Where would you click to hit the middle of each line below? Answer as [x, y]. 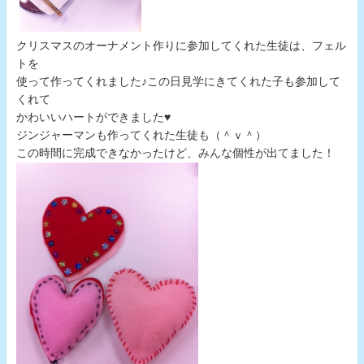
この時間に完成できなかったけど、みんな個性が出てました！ [175, 154]
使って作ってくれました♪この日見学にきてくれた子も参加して [178, 82]
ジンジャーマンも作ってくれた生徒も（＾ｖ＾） [141, 136]
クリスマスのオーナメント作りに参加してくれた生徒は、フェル [181, 46]
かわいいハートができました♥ [93, 118]
